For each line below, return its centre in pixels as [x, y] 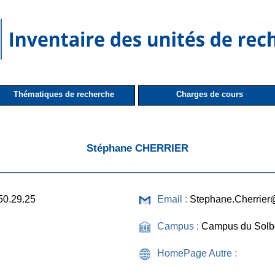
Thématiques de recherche [64, 94]
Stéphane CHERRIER [137, 148]
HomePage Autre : [197, 253]
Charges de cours [209, 94]
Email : [173, 199]
